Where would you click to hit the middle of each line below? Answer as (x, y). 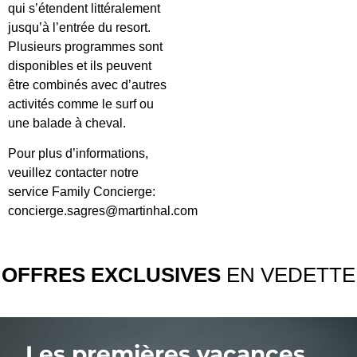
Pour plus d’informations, (78, 154)
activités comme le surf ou (81, 104)
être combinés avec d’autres (87, 85)
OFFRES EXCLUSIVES (111, 275)
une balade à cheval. (67, 123)
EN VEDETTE (288, 275)
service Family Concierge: (82, 192)
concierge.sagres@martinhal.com (103, 211)
